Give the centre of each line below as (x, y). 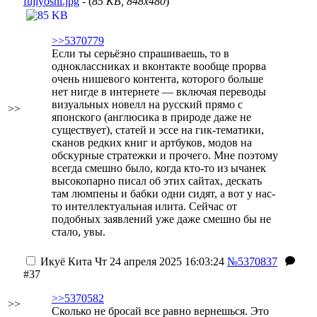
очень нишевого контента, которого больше (157, 79)
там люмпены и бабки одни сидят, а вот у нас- (163, 194)
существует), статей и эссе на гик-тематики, (158, 130)
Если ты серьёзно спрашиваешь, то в (140, 53)
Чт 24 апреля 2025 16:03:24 (158, 261)
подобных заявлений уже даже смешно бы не (161, 219)
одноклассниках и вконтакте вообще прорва (159, 66)
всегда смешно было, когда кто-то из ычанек (159, 168)
